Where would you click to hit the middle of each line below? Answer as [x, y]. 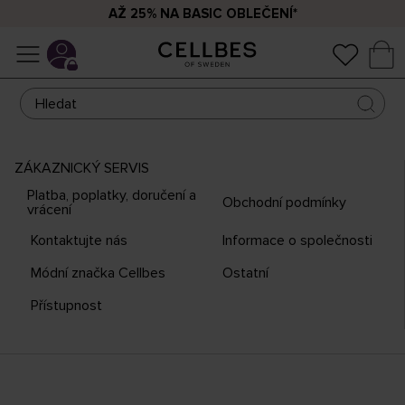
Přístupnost [66, 305]
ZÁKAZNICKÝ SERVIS [82, 169]
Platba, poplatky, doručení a [111, 195]
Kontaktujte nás [79, 240]
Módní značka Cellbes [98, 273]
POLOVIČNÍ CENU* [307, 23]
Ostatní [245, 273]
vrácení [49, 209]
